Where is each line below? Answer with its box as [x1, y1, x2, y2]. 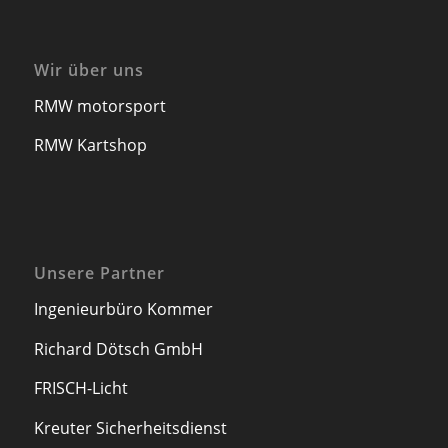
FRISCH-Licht [33, 377, 128, 400]
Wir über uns [33, 59, 144, 82]
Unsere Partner [33, 262, 165, 285]
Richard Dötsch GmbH [33, 337, 203, 360]
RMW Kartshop [33, 134, 147, 157]
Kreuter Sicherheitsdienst [33, 416, 227, 439]
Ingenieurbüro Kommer [33, 298, 213, 321]
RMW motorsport [33, 94, 166, 117]
